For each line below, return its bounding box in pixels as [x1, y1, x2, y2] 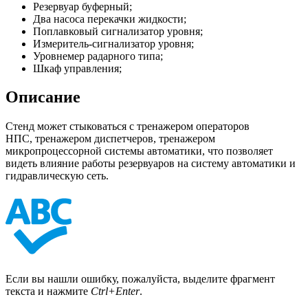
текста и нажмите [5, 285, 91, 298]
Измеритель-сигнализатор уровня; [33, 37, 194, 49]
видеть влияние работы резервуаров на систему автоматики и [5, 157, 296, 170]
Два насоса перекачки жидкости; [33, 12, 186, 25]
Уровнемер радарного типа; [33, 49, 163, 62]
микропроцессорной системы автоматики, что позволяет [5, 145, 273, 157]
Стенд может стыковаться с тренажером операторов [5, 120, 250, 133]
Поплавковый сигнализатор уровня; [33, 25, 203, 37]
